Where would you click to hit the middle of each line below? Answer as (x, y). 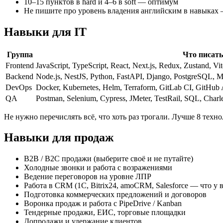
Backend (19, 76)
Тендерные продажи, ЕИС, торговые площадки (105, 213)
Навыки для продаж (59, 138)
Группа (20, 54)
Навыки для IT (45, 32)
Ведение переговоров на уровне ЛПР (88, 177)
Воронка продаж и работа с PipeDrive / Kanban (103, 204)
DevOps (19, 87)
